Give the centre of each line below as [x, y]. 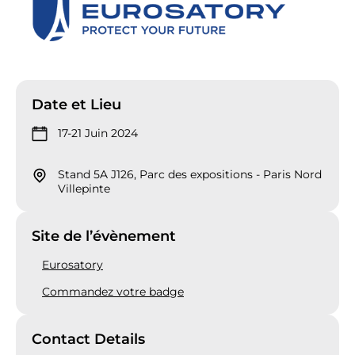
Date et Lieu [76, 105]
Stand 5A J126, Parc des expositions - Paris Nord [190, 174]
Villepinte [84, 188]
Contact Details [88, 339]
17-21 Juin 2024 [98, 134]
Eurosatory [73, 264]
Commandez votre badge [113, 291]
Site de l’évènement [104, 236]
